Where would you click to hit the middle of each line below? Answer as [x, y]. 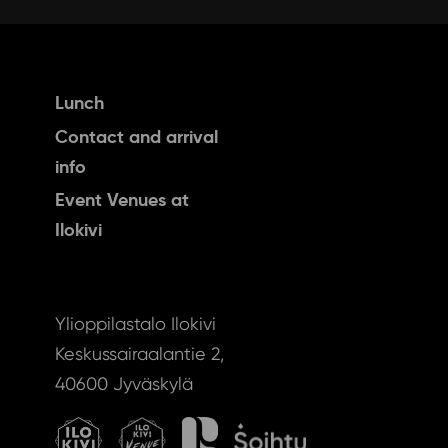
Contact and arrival [136, 136]
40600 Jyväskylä [123, 384]
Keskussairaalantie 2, [139, 354]
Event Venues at [121, 200]
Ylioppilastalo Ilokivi [135, 324]
